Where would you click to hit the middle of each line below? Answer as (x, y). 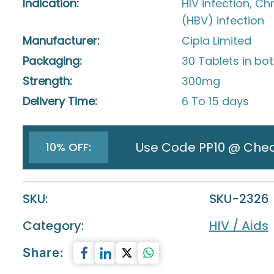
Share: (43, 253)
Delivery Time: (60, 101)
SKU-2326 (239, 198)
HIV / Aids (239, 225)
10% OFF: (68, 147)
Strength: (47, 81)
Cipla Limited (217, 40)
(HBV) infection (223, 20)
